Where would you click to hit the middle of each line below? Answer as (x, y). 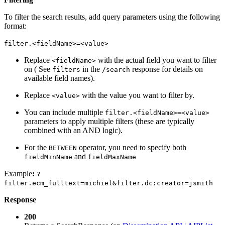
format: (15, 26)
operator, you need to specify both (132, 147)
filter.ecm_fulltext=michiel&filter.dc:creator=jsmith (108, 183)
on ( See (38, 69)
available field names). (60, 78)
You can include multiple (65, 112)
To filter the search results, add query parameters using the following (112, 17)
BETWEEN (63, 148)
